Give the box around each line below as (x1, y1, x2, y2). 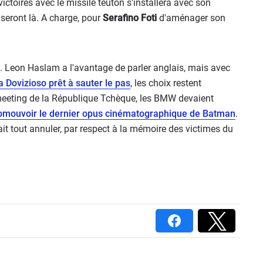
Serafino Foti (100, 12, 157, 24)
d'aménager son (157, 12, 225, 24)
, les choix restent (130, 77, 201, 89)
